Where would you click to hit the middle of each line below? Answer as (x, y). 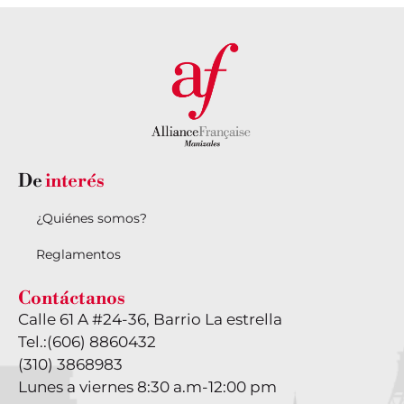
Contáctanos (72, 298)
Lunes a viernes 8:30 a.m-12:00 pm (147, 386)
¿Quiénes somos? (92, 218)
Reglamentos (78, 254)
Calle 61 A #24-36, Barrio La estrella (150, 319)
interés (75, 181)
